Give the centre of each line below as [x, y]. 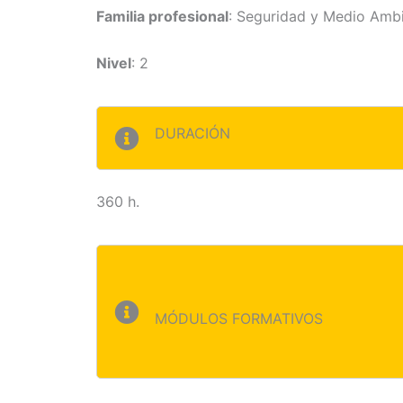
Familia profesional [162, 17]
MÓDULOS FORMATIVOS [239, 318]
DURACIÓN [193, 133]
